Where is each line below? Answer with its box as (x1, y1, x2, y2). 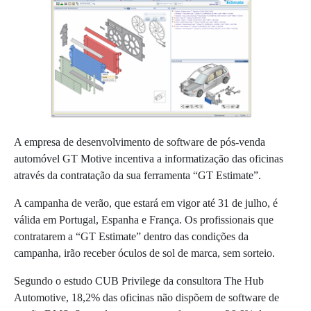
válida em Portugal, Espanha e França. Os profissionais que (14, 214, 274, 226)
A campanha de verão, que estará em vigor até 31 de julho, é (14, 197, 278, 210)
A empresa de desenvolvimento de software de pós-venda (14, 136, 265, 149)
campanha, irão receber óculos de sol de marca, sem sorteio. (14, 247, 275, 260)
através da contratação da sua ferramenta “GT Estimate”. (14, 169, 261, 182)
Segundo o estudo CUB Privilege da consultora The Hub (14, 275, 264, 287)
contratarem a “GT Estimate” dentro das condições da (14, 230, 249, 243)
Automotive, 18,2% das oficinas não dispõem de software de (14, 292, 279, 304)
